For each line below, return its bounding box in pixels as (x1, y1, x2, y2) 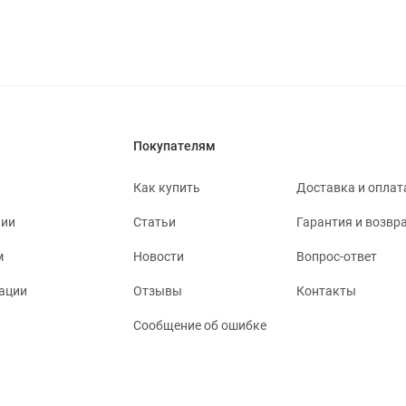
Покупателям (133, 139, 216, 154)
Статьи (133, 215, 176, 230)
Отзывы (133, 284, 182, 299)
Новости (133, 249, 184, 265)
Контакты (296, 284, 356, 299)
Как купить (133, 180, 200, 196)
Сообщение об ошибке (133, 318, 266, 333)
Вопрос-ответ (296, 249, 377, 265)
